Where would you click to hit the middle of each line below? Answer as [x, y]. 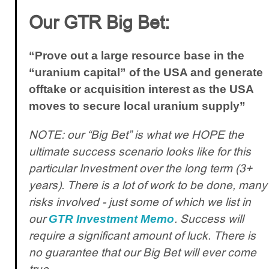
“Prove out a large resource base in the [137, 55]
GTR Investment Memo [111, 219]
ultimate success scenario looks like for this [140, 151]
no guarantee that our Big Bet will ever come [143, 252]
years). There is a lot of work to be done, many [148, 185]
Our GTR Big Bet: [99, 22]
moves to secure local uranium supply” [137, 106]
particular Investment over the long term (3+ [141, 168]
